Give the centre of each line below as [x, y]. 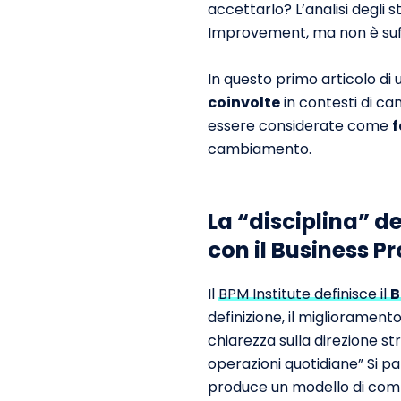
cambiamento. [260, 149]
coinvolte [244, 102]
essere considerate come [300, 126]
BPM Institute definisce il [304, 294]
